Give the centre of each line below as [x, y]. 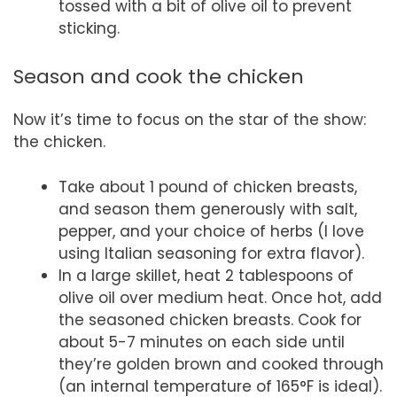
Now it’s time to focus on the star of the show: [190, 120]
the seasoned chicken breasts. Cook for [210, 319]
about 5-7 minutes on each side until [202, 342]
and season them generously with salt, [208, 209]
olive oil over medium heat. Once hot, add [220, 297]
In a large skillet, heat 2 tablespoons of [206, 275]
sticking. [89, 28]
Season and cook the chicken [159, 77]
